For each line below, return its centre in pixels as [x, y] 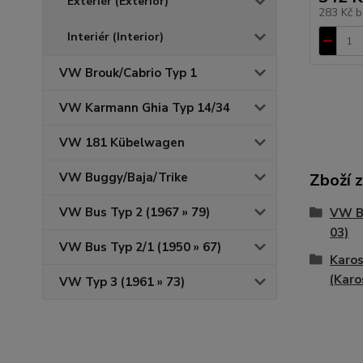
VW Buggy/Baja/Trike [124, 177]
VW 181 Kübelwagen [122, 143]
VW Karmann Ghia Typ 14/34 [145, 108]
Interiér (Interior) [115, 37]
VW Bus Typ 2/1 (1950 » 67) [140, 247]
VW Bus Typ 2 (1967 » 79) [135, 212]
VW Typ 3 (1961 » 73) [122, 282]
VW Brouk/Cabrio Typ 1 [128, 73]
